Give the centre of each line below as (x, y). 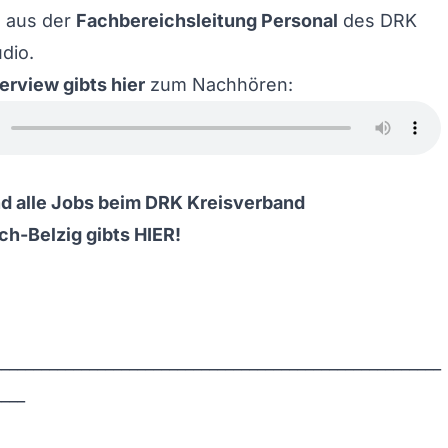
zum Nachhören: (219, 84)
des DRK (377, 20)
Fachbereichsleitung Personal (207, 20)
